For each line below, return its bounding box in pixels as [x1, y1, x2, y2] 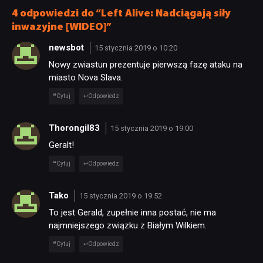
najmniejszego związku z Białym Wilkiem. [49, 220, 207, 231]
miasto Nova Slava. [49, 72, 123, 83]
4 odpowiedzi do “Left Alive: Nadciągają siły [12, 8, 231, 20]
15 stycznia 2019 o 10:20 [94, 43, 177, 52]
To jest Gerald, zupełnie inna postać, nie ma [49, 207, 216, 218]
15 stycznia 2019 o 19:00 [110, 123, 193, 133]
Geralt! [49, 140, 74, 151]
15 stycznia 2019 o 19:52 [79, 191, 162, 200]
